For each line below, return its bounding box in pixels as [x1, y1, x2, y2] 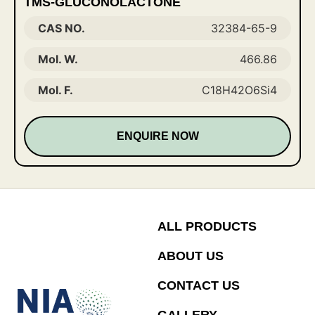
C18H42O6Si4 [202, 83, 277, 97]
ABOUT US [157, 249, 224, 263]
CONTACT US [157, 278, 240, 292]
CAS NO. [38, 21, 85, 35]
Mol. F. [38, 83, 73, 97]
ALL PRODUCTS [157, 219, 257, 233]
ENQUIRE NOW [116, 130, 199, 142]
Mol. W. [38, 52, 78, 66]
